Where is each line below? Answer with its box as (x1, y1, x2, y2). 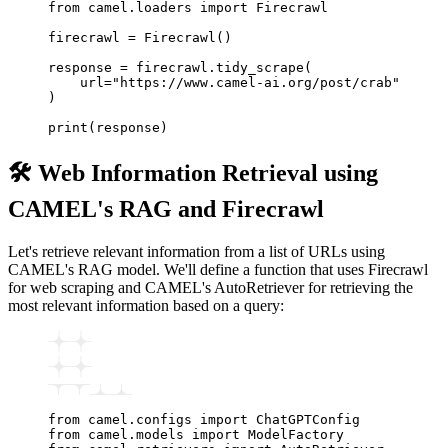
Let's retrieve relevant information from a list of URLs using (8, 243, 385, 261)
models (136, 427, 192, 443)
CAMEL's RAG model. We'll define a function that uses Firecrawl (8, 261, 428, 279)
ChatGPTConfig (248, 412, 360, 428)
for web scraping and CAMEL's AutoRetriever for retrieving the (8, 279, 413, 297)
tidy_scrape (216, 60, 304, 76)
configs (136, 412, 200, 428)
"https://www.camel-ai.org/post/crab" (112, 75, 400, 91)
